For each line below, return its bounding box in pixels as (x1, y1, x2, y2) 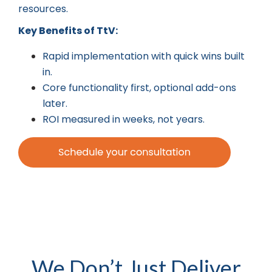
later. (42, 96, 67, 110)
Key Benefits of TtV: (18, 23, 118, 38)
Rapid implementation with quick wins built (42, 49, 245, 63)
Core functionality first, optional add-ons (42, 80, 236, 95)
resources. (18, 1, 68, 16)
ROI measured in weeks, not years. (42, 112, 205, 126)
